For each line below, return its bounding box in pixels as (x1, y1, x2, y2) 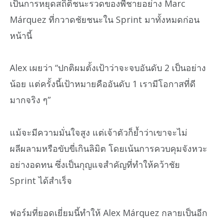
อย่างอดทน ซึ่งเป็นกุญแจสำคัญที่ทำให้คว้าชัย (10, 158, 180, 170)
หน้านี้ (10, 29, 32, 41)
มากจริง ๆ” (10, 94, 51, 106)
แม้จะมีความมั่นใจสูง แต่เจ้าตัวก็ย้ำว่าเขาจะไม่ (10, 126, 187, 138)
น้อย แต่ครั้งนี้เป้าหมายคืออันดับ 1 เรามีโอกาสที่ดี (10, 78, 196, 90)
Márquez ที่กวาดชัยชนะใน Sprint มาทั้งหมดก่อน (10, 13, 200, 25)
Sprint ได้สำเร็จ (10, 174, 72, 186)
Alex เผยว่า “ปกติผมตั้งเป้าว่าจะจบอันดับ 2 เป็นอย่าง (10, 62, 206, 74)
